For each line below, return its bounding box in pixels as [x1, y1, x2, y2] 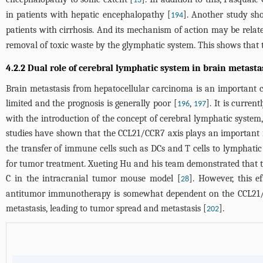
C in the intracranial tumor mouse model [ [6, 173, 181, 184]
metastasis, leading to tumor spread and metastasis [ [6, 203, 207, 214]
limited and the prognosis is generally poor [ [6, 98, 177, 109]
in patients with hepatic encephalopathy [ [6, 9, 171, 20]
